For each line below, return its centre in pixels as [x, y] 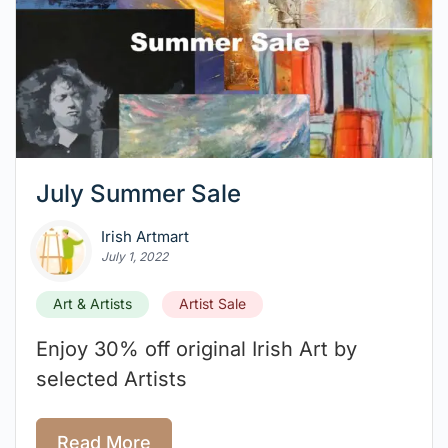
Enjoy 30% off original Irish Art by [196, 349]
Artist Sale [212, 304]
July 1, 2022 [134, 257]
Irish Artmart [145, 237]
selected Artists [111, 379]
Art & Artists [92, 304]
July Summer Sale [138, 194]
